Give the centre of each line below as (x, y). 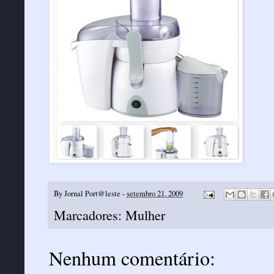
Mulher (145, 215)
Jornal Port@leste (92, 193)
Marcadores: (90, 215)
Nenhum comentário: (132, 258)
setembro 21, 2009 (155, 193)
